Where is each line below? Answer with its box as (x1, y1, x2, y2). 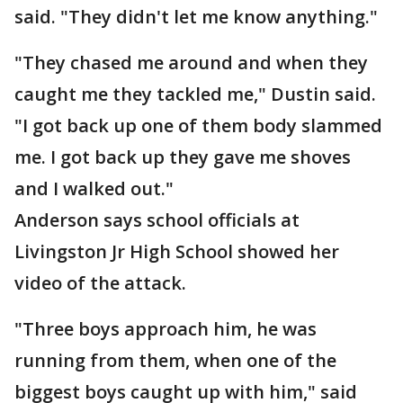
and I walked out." (14, 176, 174, 201)
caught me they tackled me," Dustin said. (14, 82, 376, 106)
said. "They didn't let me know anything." (14, 4, 378, 29)
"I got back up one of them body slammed (14, 113, 382, 138)
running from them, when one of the (14, 348, 336, 372)
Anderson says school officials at (14, 208, 300, 232)
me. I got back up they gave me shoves (14, 145, 351, 169)
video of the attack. (14, 271, 186, 295)
